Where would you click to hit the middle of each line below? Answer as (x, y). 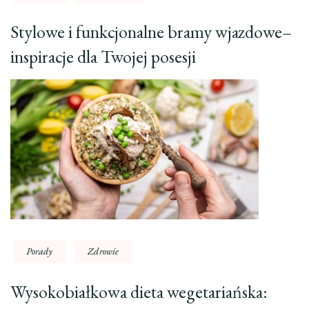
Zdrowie (103, 251)
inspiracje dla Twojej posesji (103, 56)
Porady (40, 251)
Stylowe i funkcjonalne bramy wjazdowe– (151, 31)
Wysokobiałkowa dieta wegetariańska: (139, 291)
